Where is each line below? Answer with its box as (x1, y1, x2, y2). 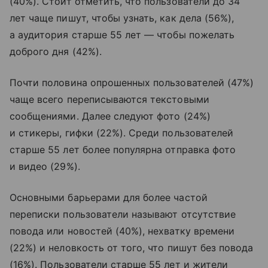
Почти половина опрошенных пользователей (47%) (10, 76, 254, 89)
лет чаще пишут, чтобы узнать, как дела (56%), (10, 11, 234, 24)
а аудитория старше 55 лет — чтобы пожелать (10, 28, 235, 41)
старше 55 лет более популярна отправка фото (10, 143, 236, 156)
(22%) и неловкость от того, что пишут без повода (10, 241, 254, 254)
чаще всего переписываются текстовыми (10, 93, 209, 105)
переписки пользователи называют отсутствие (10, 208, 236, 220)
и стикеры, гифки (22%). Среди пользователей (10, 126, 234, 139)
